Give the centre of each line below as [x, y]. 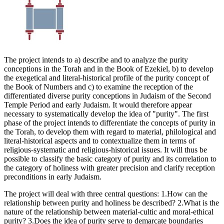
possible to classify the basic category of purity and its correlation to [110, 159]
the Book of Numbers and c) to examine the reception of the [98, 87]
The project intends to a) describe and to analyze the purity [96, 60]
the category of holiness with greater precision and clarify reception [109, 168]
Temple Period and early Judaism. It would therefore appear [98, 105]
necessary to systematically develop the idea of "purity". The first [106, 114]
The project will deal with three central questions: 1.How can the [106, 194]
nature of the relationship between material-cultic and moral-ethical [109, 212]
